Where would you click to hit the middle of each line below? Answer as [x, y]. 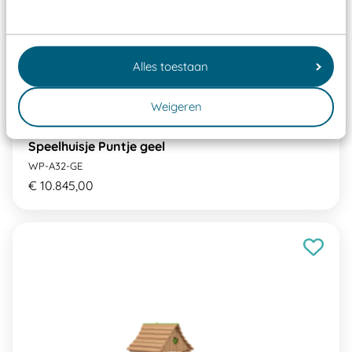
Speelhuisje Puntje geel [97, 147]
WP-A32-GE [55, 166]
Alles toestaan [170, 66]
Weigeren [176, 107]
